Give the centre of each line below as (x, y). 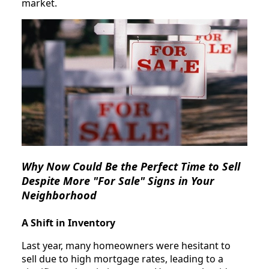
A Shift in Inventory (68, 222)
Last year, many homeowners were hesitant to (126, 245)
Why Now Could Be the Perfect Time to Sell (131, 167)
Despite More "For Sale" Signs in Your (118, 181)
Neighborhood (59, 195)
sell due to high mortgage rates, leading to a (122, 258)
